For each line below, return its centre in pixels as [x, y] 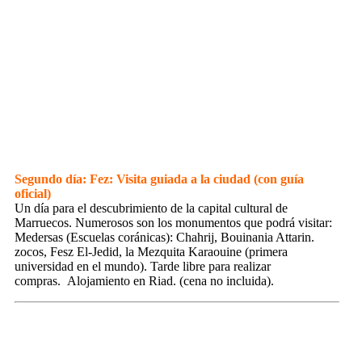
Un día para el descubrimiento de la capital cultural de [151, 208]
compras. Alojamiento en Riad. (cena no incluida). [144, 280]
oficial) [33, 193]
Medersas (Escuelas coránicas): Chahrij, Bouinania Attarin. [164, 237]
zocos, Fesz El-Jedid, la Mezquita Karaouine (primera [151, 251]
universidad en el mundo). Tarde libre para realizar [143, 266]
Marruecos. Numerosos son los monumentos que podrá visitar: [173, 222]
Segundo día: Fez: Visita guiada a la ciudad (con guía [159, 179]
